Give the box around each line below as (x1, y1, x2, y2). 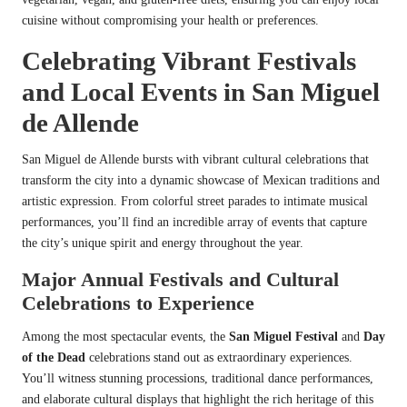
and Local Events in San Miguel (22, 76, 380, 106)
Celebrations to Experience (22, 291, 254, 314)
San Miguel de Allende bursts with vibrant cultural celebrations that (22, 152, 369, 166)
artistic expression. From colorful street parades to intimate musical (22, 194, 368, 208)
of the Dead (22, 350, 85, 364)
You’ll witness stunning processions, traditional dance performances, (22, 371, 373, 385)
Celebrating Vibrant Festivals (22, 45, 356, 75)
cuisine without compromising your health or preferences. (22, 13, 319, 27)
